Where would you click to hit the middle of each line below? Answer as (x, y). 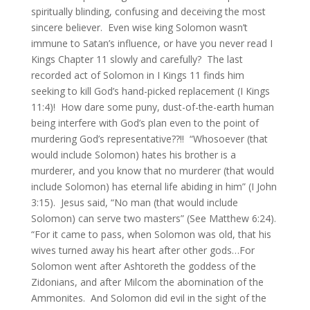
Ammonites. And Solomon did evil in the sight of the (148, 298)
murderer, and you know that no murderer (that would (152, 171)
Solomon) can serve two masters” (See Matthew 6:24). (155, 218)
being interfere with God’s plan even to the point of (145, 123)
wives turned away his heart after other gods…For (143, 250)
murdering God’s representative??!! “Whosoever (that (149, 139)
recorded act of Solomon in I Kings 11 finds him (137, 75)
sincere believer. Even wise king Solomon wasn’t (139, 27)
